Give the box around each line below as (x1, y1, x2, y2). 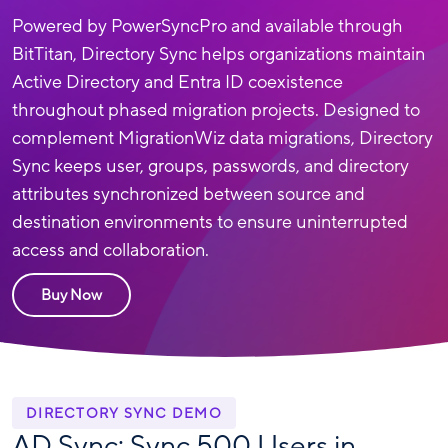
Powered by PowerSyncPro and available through (12, 17, 403, 37)
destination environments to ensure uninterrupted (12, 213, 408, 233)
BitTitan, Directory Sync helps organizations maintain (12, 45, 425, 65)
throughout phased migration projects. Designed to (12, 101, 420, 121)
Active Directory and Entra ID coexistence (12, 73, 343, 93)
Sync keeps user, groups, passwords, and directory (12, 157, 409, 177)
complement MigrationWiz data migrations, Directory (12, 129, 433, 149)
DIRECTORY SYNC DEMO (26, 406, 222, 422)
